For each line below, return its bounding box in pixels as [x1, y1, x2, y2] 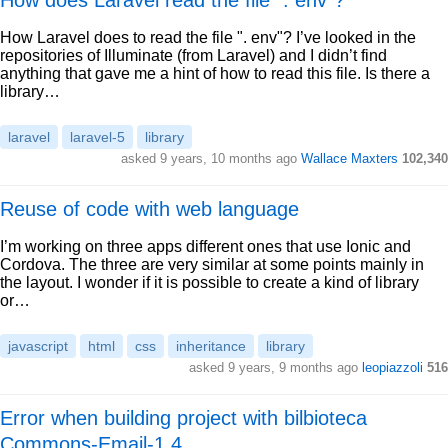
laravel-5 [70, 129, 125, 145]
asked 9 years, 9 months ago [189, 360, 362, 375]
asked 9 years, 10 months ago [121, 151, 301, 166]
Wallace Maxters [301, 151, 398, 166]
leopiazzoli [362, 360, 423, 375]
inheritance [176, 338, 246, 354]
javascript [8, 338, 68, 354]
